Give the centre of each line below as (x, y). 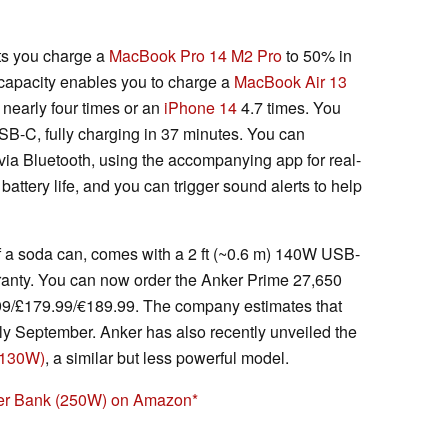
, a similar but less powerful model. (167, 357)
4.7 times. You (289, 107)
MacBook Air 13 (290, 81)
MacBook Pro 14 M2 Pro (195, 55)
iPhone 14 (200, 107)
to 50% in (317, 55)
